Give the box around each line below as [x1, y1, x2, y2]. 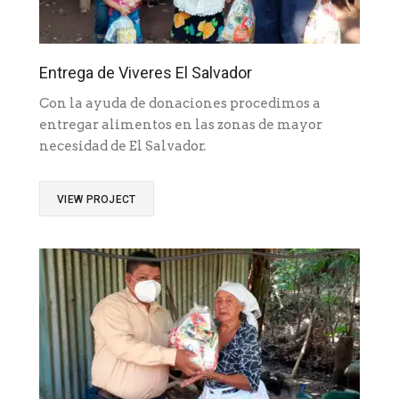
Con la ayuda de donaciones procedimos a [39, 95, 321, 112]
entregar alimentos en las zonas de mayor [39, 117, 322, 134]
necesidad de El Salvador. [39, 138, 211, 155]
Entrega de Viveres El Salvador [39, 63, 252, 83]
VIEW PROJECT [57, 193, 136, 207]
